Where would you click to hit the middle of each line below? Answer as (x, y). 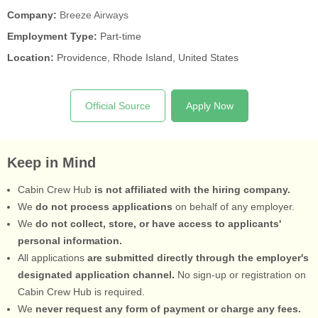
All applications (53, 258)
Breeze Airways (94, 15)
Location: (31, 57)
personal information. (70, 241)
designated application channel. (96, 275)
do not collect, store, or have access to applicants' (158, 224)
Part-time (119, 36)
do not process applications (104, 207)
